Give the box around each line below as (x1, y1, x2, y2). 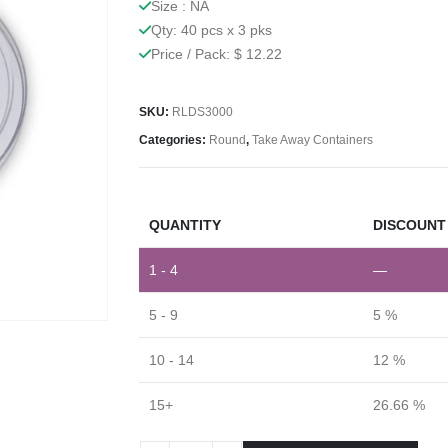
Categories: (139, 133, 209, 148)
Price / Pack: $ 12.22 (151, 45, 282, 62)
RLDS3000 (172, 105, 233, 120)
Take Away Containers (252, 133, 373, 148)
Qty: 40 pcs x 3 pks (151, 21, 272, 38)
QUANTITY (149, 216, 221, 233)
